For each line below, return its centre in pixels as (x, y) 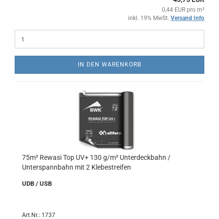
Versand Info (187, 18)
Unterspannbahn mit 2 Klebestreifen (77, 167)
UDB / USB (37, 184)
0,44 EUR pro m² (183, 10)
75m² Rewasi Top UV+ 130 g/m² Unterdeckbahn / (96, 157)
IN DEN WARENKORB (109, 65)
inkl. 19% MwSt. (149, 18)
